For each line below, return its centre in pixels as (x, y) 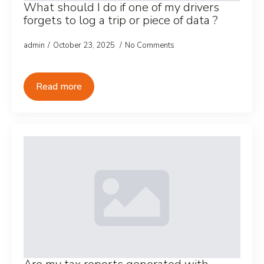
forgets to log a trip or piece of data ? (121, 20)
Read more (59, 87)
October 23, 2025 (85, 45)
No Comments (150, 45)
